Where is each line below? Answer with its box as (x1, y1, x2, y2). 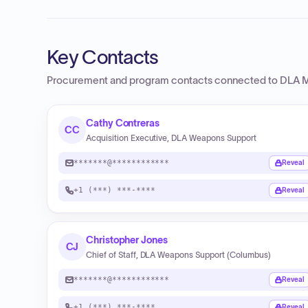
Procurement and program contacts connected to (47, 75, 280, 86)
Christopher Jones (86, 234, 168, 245)
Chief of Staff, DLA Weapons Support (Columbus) (86, 250, 271, 259)
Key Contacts (47, 46, 159, 68)
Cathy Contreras (86, 118, 159, 129)
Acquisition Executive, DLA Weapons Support (86, 133, 256, 142)
